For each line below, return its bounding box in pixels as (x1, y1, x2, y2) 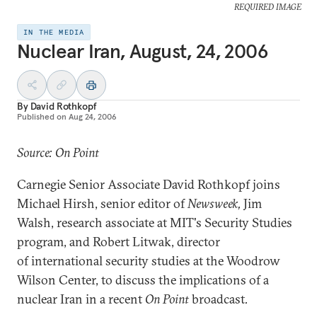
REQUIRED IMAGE (234, 1, 301, 12)
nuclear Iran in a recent (17, 291, 145, 307)
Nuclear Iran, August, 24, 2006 (17, 39, 268, 64)
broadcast (192, 291, 245, 307)
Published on (17, 111, 67, 122)
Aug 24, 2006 (69, 111, 117, 122)
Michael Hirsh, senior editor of (17, 195, 188, 212)
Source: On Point (17, 144, 99, 161)
